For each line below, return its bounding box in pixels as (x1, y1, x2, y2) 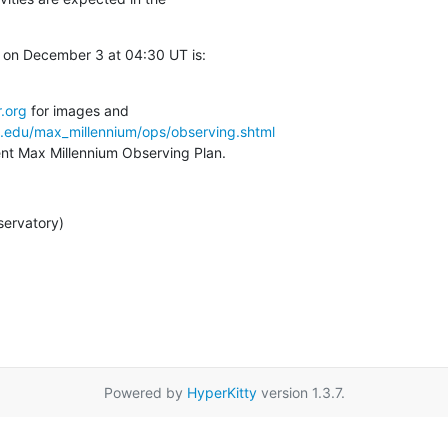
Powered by (103, 383, 187, 401)
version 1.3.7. (256, 383, 345, 401)
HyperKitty (186, 383, 257, 401)
